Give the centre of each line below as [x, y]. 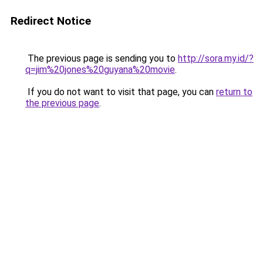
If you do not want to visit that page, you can [121, 92]
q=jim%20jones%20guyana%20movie [100, 70]
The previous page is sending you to [102, 58]
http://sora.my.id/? [216, 58]
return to [234, 92]
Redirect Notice [51, 21]
